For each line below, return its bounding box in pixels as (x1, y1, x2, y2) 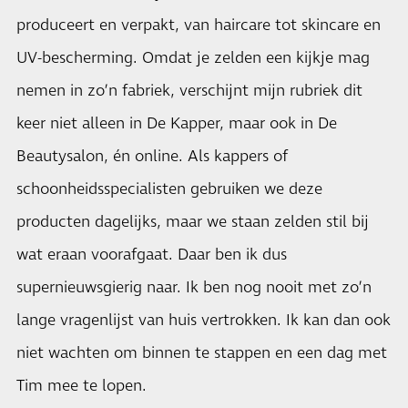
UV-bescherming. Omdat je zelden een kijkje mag (16, 46, 370, 69)
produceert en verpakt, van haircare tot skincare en (16, 14, 381, 36)
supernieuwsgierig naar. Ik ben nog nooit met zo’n (16, 276, 372, 299)
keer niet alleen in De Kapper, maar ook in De (16, 112, 337, 135)
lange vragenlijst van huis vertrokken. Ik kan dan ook (16, 309, 391, 331)
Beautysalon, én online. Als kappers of (16, 145, 288, 168)
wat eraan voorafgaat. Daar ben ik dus (16, 243, 287, 266)
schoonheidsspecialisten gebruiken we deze (16, 178, 322, 200)
